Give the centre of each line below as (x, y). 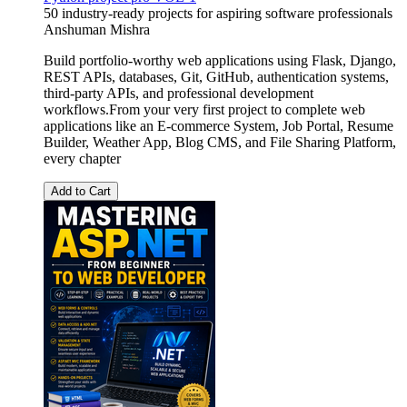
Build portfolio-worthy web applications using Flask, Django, (220, 60)
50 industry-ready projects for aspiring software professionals (218, 13)
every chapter (82, 158)
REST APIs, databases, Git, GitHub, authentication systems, (216, 76)
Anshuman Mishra (97, 29)
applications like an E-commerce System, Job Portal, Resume (218, 125)
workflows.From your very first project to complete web (204, 109)
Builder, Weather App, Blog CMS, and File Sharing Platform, (220, 142)
